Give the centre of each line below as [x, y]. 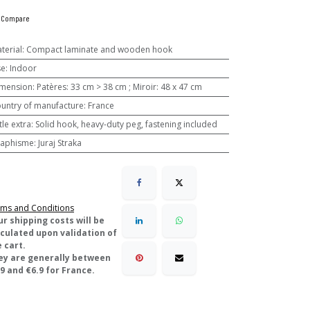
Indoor [23, 68]
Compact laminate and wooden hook [99, 49]
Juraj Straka [60, 143]
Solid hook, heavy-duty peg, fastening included [126, 124]
